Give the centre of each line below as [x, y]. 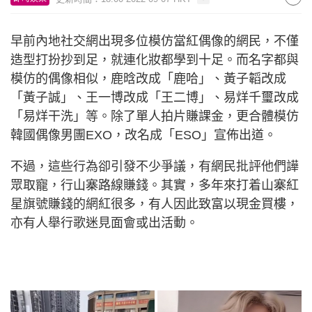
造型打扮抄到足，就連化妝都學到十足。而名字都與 [155, 60]
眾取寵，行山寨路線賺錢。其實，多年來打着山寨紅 [155, 185]
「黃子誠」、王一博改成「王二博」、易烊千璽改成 [155, 97]
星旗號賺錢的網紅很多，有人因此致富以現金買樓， [155, 204]
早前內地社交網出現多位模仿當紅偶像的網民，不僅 [155, 41]
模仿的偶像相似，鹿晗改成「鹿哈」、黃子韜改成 [148, 79]
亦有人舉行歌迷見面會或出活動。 [104, 223]
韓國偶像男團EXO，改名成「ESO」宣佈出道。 [143, 135]
